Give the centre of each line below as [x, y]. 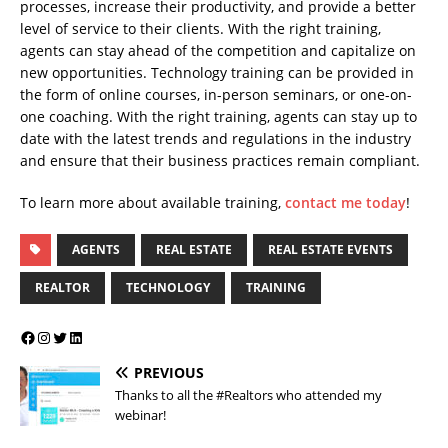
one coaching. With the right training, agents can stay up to [218, 117]
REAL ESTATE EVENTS [330, 250]
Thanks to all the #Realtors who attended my [248, 395]
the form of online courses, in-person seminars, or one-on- [216, 95]
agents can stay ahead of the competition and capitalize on [218, 51]
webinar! [140, 415]
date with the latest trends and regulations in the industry [215, 139]
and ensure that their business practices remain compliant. [220, 161]
